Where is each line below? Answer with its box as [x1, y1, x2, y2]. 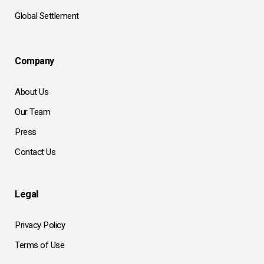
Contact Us [15, 146, 55, 157]
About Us [15, 86, 48, 97]
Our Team [15, 106, 50, 117]
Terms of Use [15, 239, 64, 250]
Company [15, 55, 54, 67]
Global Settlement [15, 10, 79, 21]
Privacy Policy [15, 219, 65, 230]
